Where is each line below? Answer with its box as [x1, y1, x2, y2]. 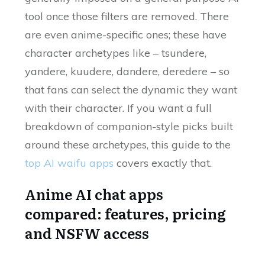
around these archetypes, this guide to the [25, 138, 231, 152]
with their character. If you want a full [25, 101, 212, 115]
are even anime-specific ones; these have [25, 28, 227, 42]
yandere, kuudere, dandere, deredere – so [25, 64, 230, 79]
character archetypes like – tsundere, [25, 46, 207, 60]
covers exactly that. [114, 156, 212, 170]
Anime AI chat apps [25, 183, 164, 205]
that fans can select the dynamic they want [25, 83, 238, 97]
